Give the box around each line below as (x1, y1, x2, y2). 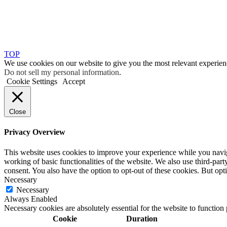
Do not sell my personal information (4, 68, 119, 77)
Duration (126, 214, 158, 223)
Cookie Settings (7, 77, 57, 86)
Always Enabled (4, 194, 57, 203)
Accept (62, 77, 85, 86)
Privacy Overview (4, 128, 65, 137)
